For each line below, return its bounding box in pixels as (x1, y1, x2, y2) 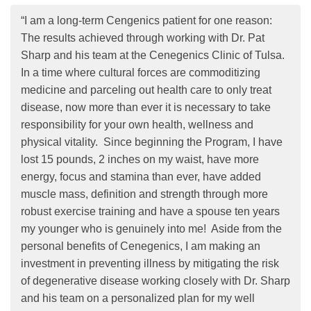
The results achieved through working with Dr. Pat (21, 32, 264, 44)
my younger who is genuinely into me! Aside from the (21, 223, 282, 235)
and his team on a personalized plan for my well (21, 292, 255, 304)
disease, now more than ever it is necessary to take (21, 101, 271, 113)
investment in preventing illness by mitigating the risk (21, 258, 279, 269)
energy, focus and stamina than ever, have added (21, 171, 261, 183)
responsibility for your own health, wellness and (21, 119, 253, 131)
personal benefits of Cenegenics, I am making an (21, 240, 260, 252)
